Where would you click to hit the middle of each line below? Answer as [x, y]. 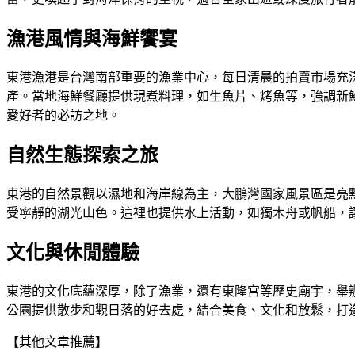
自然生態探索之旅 [82, 156]
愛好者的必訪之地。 [63, 116]
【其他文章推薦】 [57, 342]
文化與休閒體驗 [73, 253]
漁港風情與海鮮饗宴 [92, 39]
